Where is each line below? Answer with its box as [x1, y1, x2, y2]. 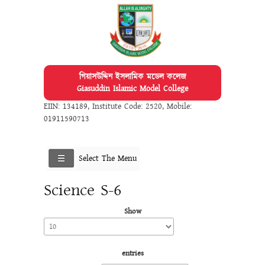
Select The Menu [79, 152, 137, 164]
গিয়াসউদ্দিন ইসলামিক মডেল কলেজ [79, 70, 186, 83]
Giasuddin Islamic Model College [77, 82, 188, 95]
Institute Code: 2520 [92, 100, 162, 112]
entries [121, 247, 144, 258]
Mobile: [167, 100, 192, 112]
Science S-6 [44, 177, 121, 202]
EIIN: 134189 [44, 100, 88, 112]
